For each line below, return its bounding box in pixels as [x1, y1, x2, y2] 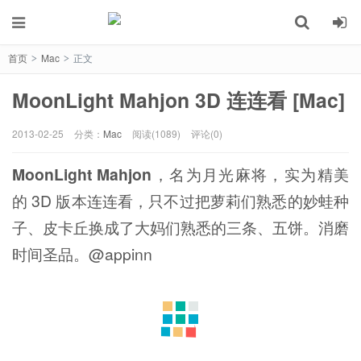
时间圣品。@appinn [12, 243, 152, 266]
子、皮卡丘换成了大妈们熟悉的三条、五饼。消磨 [12, 216, 349, 239]
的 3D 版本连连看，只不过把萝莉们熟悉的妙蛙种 [12, 189, 349, 213]
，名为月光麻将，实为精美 [151, 163, 350, 186]
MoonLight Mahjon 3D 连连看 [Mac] [12, 85, 345, 114]
